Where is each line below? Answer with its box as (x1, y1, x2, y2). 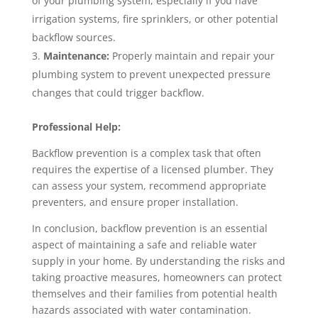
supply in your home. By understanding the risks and (31, 254, 285, 268)
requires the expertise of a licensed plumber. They (31, 163, 273, 177)
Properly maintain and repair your (109, 49, 275, 63)
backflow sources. (31, 31, 116, 45)
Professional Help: (31, 120, 121, 134)
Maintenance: (43, 49, 109, 63)
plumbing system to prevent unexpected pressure (31, 67, 270, 82)
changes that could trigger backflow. (31, 86, 204, 100)
